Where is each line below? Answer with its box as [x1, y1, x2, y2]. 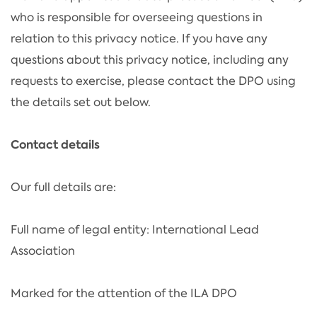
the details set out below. [11, 94, 151, 110]
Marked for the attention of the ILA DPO [11, 285, 237, 301]
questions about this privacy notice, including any [11, 52, 289, 67]
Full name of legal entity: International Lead [11, 221, 259, 237]
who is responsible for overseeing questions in [11, 9, 263, 25]
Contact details [11, 136, 100, 153]
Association [11, 243, 75, 258]
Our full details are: [11, 179, 116, 195]
